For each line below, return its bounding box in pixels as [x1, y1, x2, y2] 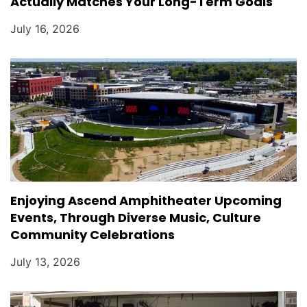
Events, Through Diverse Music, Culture [10, 208, 261, 226]
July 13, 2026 [10, 254, 80, 269]
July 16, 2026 [10, 21, 79, 36]
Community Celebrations [10, 225, 175, 243]
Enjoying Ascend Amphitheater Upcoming [10, 191, 282, 209]
